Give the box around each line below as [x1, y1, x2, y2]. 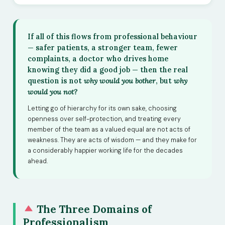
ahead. [28, 157, 48, 165]
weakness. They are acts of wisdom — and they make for [28, 136, 197, 144]
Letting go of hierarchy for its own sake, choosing [28, 104, 177, 113]
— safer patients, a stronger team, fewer [28, 43, 178, 52]
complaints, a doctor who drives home [28, 54, 168, 63]
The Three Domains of [34, 202, 152, 216]
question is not [28, 76, 84, 85]
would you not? [28, 87, 77, 96]
